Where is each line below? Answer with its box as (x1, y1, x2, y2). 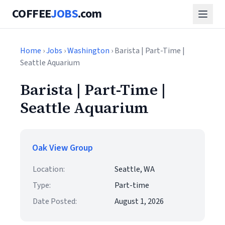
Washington (67, 45, 109, 56)
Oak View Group (32, 142, 93, 154)
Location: (33, 164, 65, 175)
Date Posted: (33, 196, 77, 207)
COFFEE (12, 5, 51, 23)
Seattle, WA (115, 164, 155, 175)
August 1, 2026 (115, 196, 164, 207)
